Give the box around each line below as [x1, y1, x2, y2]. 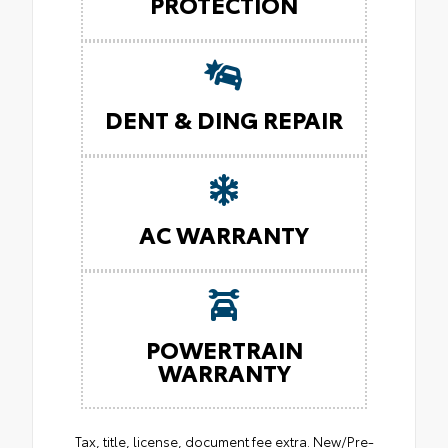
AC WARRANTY [139, 217, 309, 251]
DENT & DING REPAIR [105, 102, 343, 136]
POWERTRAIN [145, 332, 303, 366]
